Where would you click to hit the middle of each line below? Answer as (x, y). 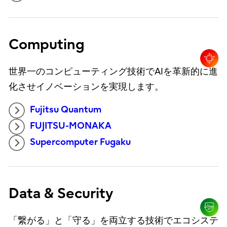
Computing (46, 45)
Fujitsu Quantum (65, 110)
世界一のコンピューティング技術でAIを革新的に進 (113, 72)
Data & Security (61, 194)
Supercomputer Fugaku (80, 142)
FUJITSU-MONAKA (70, 126)
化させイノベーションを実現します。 (86, 87)
